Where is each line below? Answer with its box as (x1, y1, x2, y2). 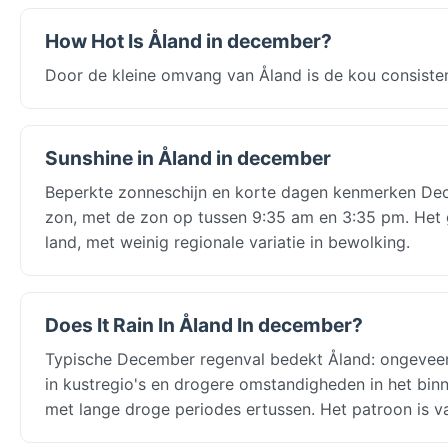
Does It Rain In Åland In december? (45, 312, 363, 337)
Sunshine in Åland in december (45, 145, 331, 170)
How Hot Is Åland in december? (45, 28, 332, 53)
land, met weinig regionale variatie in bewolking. (45, 231, 410, 252)
